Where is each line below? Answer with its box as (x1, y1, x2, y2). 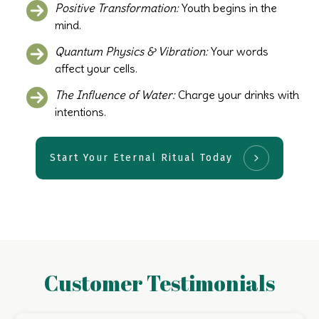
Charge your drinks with (175, 87, 300, 102)
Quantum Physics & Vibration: (55, 43, 209, 58)
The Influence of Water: (55, 87, 176, 102)
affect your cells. (55, 61, 138, 75)
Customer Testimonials (44, 268, 275, 298)
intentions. (55, 104, 107, 119)
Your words (208, 43, 269, 58)
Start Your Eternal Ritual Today (50, 152, 233, 164)
